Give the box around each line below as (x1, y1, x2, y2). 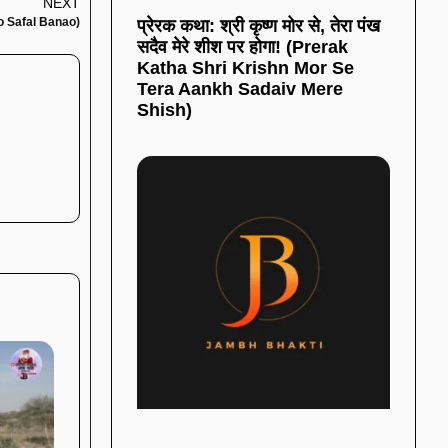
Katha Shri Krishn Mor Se (137, 57, 354, 78)
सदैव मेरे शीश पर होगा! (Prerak (137, 36, 348, 57)
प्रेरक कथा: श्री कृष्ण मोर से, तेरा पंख (137, 15, 380, 36)
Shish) (137, 99, 192, 120)
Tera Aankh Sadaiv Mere (137, 78, 343, 99)
